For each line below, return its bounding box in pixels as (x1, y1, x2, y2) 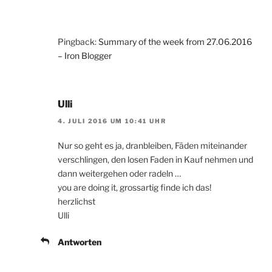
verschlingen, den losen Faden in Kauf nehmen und (58, 154, 253, 165)
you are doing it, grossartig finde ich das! (58, 182, 211, 193)
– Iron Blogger (58, 50, 112, 61)
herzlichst (58, 196, 95, 207)
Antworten (58, 237, 101, 248)
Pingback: (58, 36, 98, 47)
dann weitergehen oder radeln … (58, 168, 181, 179)
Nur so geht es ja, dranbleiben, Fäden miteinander (58, 140, 247, 151)
